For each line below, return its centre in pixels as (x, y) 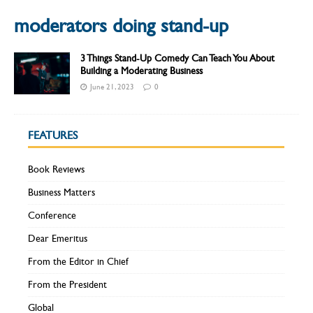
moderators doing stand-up (121, 26)
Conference (52, 216)
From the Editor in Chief (78, 262)
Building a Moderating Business (141, 71)
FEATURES (53, 136)
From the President (67, 285)
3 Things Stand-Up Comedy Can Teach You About (177, 59)
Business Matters (61, 193)
